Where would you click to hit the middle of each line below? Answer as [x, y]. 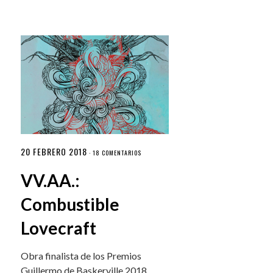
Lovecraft [59, 228]
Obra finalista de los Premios [81, 256]
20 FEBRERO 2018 [54, 152]
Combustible [70, 204]
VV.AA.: [51, 181]
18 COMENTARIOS [117, 153]
